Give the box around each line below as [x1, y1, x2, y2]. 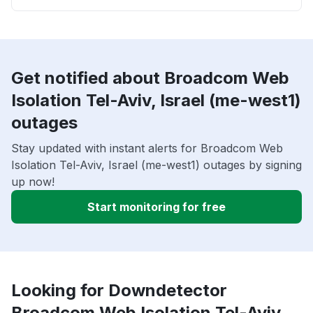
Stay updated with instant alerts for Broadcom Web [11, 141, 283, 156]
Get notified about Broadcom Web [11, 68, 289, 89]
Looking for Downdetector [11, 280, 227, 301]
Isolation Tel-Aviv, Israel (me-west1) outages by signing [11, 158, 302, 173]
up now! [11, 175, 54, 189]
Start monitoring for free [87, 200, 226, 214]
